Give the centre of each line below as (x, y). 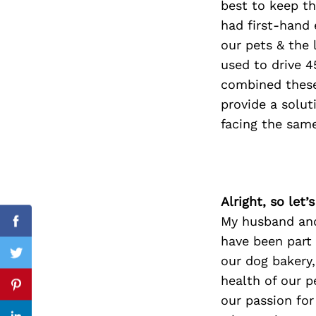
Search (122, 66)
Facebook (44, 229)
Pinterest (43, 293)
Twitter (37, 261)
